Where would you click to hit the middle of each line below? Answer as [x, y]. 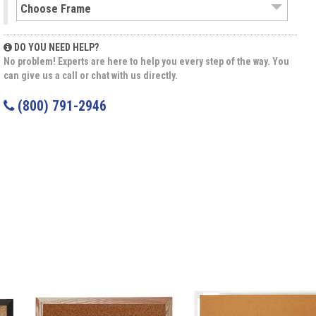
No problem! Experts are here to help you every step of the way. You [146, 62]
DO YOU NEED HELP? [55, 48]
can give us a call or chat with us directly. [91, 76]
